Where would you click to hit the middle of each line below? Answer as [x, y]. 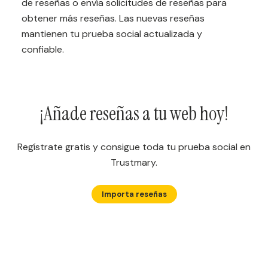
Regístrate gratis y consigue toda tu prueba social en [134, 147]
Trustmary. [134, 162]
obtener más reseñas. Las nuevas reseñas [113, 18]
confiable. [43, 49]
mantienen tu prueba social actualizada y [112, 33]
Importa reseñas [134, 194]
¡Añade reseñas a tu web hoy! [134, 113]
